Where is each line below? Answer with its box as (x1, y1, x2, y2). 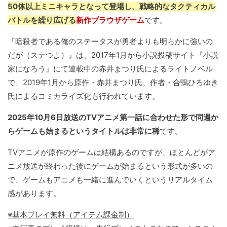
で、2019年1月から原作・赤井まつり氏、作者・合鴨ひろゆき (8, 78, 218, 88)
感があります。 (8, 188, 61, 199)
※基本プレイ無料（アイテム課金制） (8, 210, 134, 220)
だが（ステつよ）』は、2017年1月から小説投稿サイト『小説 (8, 50, 218, 60)
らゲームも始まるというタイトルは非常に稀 (8, 126, 160, 136)
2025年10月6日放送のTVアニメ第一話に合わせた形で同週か (8, 112, 218, 123)
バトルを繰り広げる (8, 15, 76, 25)
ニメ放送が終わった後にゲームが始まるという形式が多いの (8, 161, 213, 171)
